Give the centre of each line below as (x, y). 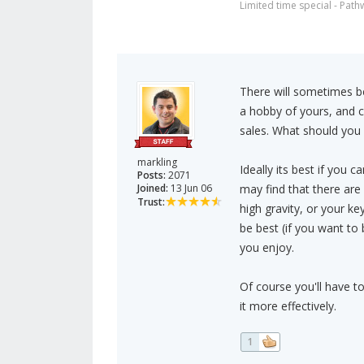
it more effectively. (288, 306)
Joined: (153, 188)
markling (157, 162)
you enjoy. (266, 248)
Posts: (152, 175)
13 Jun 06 (190, 188)
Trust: (151, 202)
